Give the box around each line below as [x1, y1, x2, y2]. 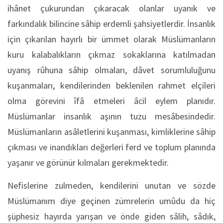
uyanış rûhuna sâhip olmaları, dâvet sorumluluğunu [7, 64, 216, 76]
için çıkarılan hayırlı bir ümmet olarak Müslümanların [7, 33, 216, 45]
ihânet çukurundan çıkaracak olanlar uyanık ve [7, 2, 216, 14]
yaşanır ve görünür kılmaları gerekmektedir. [7, 156, 169, 168]
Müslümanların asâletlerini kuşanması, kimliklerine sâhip [7, 125, 216, 137]
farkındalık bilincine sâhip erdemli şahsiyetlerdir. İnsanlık [7, 17, 216, 29]
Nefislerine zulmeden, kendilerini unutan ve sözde [7, 179, 216, 191]
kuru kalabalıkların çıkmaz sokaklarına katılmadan [7, 48, 216, 60]
